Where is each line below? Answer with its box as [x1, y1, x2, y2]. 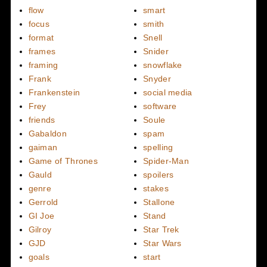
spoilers [143, 169, 174, 179]
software [143, 101, 177, 111]
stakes [143, 183, 169, 193]
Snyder [143, 73, 171, 83]
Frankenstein [28, 87, 80, 97]
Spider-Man [143, 156, 190, 166]
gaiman [28, 142, 58, 152]
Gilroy [28, 224, 52, 234]
